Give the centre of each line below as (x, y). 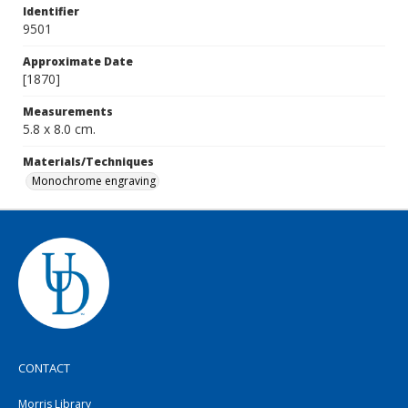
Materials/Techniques (88, 162)
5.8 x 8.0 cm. (59, 129)
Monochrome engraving (94, 181)
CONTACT (44, 368)
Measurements (68, 112)
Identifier (51, 11)
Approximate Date (78, 61)
